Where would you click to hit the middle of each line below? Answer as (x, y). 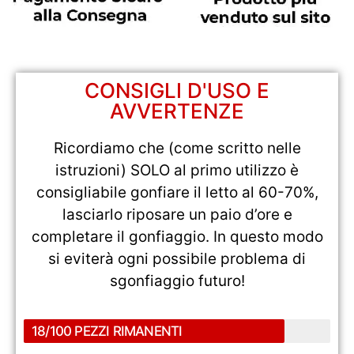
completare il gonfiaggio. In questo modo (177, 236)
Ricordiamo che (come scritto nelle (177, 148)
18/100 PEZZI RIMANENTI (107, 331)
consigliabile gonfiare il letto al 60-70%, (177, 192)
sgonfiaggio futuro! (177, 281)
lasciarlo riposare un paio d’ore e (177, 214)
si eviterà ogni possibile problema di (177, 258)
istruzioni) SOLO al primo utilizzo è (177, 170)
